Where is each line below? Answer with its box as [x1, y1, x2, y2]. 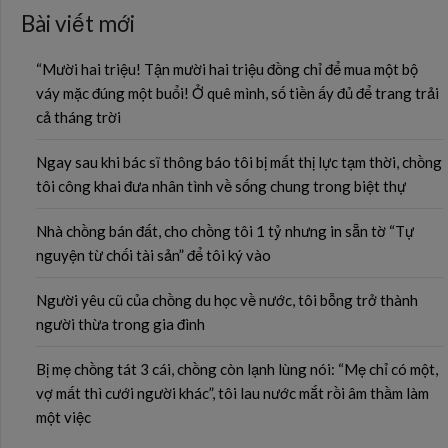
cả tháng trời [36, 108, 121, 126]
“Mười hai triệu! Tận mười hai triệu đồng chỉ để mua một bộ [36, 60, 418, 78]
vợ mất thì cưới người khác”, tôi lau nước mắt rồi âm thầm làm [36, 384, 429, 402]
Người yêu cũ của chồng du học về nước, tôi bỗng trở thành [36, 291, 418, 309]
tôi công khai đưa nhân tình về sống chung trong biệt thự [36, 177, 406, 195]
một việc [36, 408, 91, 426]
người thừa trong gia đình [36, 315, 205, 333]
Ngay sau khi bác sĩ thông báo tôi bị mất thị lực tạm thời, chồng [36, 153, 442, 171]
